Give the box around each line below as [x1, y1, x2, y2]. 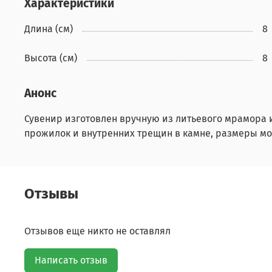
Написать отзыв [35, 254, 107, 267]
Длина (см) [24, 22, 73, 35]
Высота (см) [24, 52, 77, 64]
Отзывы [24, 185, 78, 203]
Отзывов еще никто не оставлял [24, 225, 171, 237]
